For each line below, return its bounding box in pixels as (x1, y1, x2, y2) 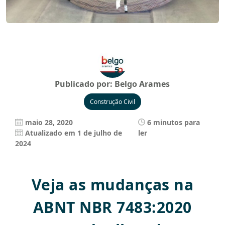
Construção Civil (89, 97, 135, 106)
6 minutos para (147, 118, 200, 127)
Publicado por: (55, 78, 115, 89)
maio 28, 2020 (25, 118, 73, 127)
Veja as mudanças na (31, 174, 194, 195)
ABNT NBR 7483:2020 (33, 197, 192, 217)
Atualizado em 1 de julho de (25, 128, 123, 138)
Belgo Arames (115, 78, 170, 89)
